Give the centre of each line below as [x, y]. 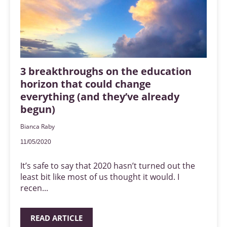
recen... [34, 188]
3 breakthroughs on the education [106, 71]
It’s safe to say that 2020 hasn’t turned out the [108, 166]
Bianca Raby [37, 127]
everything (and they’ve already [100, 97]
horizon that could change [86, 84]
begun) [38, 109]
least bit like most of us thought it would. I [100, 177]
